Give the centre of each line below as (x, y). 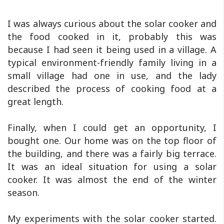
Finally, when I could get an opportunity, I (112, 128)
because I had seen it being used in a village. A (112, 50)
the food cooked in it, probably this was (112, 37)
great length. (35, 102)
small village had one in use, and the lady (112, 76)
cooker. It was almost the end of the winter (112, 180)
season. (23, 193)
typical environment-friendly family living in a (112, 63)
